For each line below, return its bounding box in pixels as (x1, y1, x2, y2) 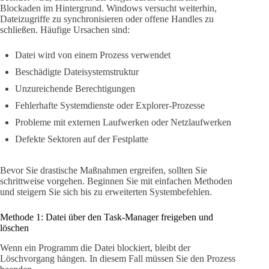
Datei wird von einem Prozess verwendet (15, 50, 171, 61)
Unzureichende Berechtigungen (15, 83, 135, 94)
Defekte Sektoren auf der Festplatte (15, 134, 148, 145)
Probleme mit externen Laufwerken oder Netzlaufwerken (15, 117, 231, 128)
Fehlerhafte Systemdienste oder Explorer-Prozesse (15, 100, 205, 111)
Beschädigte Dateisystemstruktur (15, 67, 139, 77)
